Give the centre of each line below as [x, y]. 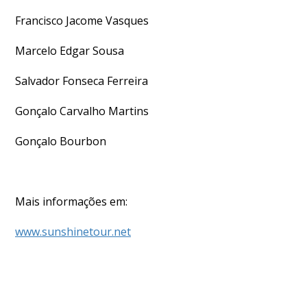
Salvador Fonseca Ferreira [82, 81]
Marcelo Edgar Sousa [70, 51]
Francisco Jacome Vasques [82, 21]
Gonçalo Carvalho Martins [82, 111]
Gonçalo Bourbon [61, 141]
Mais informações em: [71, 201]
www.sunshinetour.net [73, 232]
